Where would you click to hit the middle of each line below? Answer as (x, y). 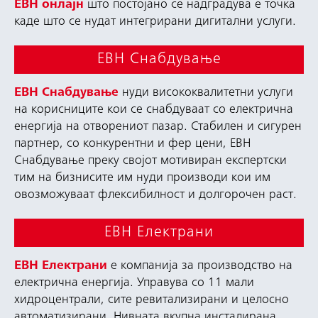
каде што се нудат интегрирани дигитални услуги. (155, 22)
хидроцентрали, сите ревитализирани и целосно (152, 300)
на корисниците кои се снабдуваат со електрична (154, 110)
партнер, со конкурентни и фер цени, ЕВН (132, 144)
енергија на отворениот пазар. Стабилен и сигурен (158, 127)
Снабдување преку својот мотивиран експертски (150, 161)
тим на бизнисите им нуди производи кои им (142, 178)
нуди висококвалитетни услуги (206, 93)
